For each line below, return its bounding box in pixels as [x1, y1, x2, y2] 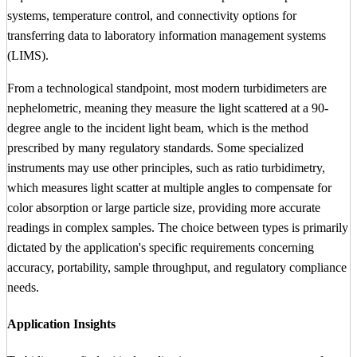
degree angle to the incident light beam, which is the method [7, 120, 308, 135]
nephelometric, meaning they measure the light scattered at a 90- [7, 100, 328, 115]
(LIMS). [7, 48, 49, 62]
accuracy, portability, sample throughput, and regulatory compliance [7, 260, 347, 274]
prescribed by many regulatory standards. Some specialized [7, 140, 304, 155]
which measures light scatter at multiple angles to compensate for [7, 180, 331, 194]
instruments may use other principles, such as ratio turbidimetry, [7, 160, 325, 175]
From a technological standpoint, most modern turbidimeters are [7, 80, 327, 95]
